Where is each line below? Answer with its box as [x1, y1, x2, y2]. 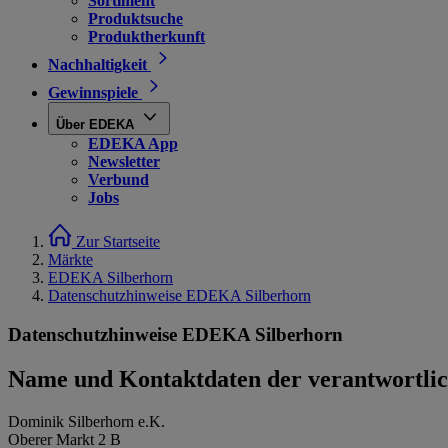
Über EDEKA [56, 117, 134, 132]
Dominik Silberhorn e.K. [8, 412, 165, 430]
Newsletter [88, 153, 160, 170]
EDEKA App [88, 135, 178, 152]
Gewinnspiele [48, 84, 138, 101]
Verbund [88, 171, 149, 188]
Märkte [48, 251, 93, 268]
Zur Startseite [76, 233, 160, 250]
